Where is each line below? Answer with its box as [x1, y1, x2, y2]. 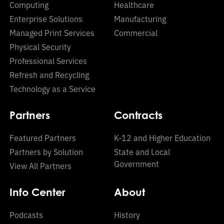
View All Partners [9, 160, 71, 171]
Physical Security [9, 41, 71, 52]
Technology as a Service [9, 83, 95, 94]
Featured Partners [9, 132, 76, 143]
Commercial [114, 27, 157, 38]
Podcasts [9, 209, 43, 220]
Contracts [114, 108, 162, 122]
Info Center [9, 185, 65, 199]
